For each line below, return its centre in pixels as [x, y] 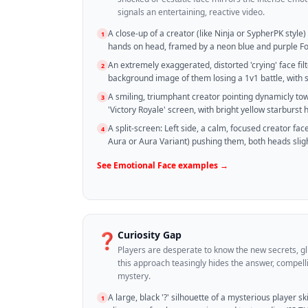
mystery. [134, 276]
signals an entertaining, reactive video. [191, 12]
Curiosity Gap [150, 235]
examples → [202, 166]
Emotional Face [145, 166]
